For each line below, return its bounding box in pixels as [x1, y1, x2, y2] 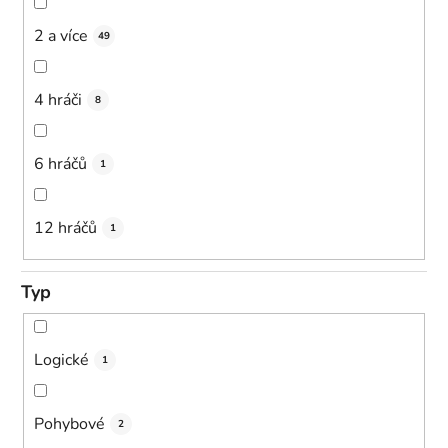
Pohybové [34, 412, 105, 435]
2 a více [34, 24, 88, 47]
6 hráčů [34, 152, 87, 175]
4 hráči [34, 88, 82, 111]
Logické [34, 348, 89, 371]
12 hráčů [34, 216, 97, 239]
